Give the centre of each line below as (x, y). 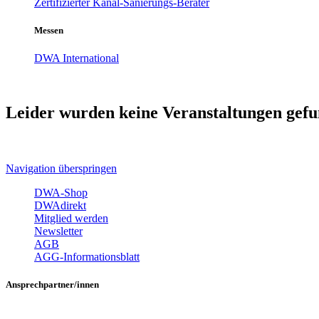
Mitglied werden (71, 218)
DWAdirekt (60, 205)
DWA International (77, 58)
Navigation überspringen (61, 168)
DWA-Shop (61, 192)
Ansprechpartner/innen (52, 285)
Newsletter (58, 231)
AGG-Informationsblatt (87, 256)
